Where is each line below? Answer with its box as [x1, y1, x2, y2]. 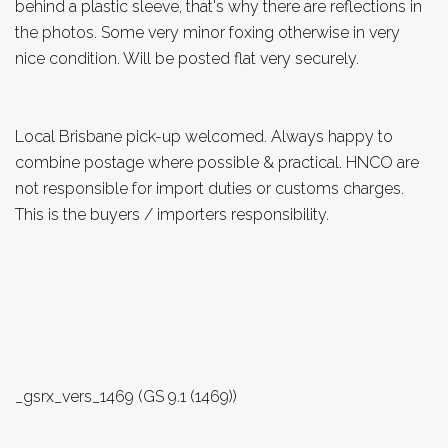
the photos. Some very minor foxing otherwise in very [15, 22, 400, 42]
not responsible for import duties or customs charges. [15, 178, 404, 198]
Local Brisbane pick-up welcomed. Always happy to [15, 126, 393, 146]
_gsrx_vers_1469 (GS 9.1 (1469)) [15, 386, 237, 406]
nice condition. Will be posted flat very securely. [15, 48, 359, 68]
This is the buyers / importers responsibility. [15, 204, 329, 224]
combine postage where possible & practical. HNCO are [15, 152, 419, 172]
